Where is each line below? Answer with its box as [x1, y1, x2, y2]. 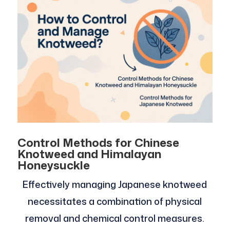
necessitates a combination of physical [28, 195, 202, 208]
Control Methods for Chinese [17, 135, 179, 151]
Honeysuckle [17, 157, 90, 174]
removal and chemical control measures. [25, 212, 205, 225]
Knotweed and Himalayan [17, 146, 161, 162]
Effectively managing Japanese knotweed [23, 178, 207, 191]
